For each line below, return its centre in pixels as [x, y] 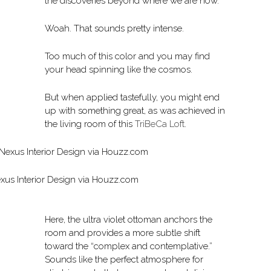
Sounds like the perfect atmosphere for [124, 260]
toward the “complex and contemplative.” [129, 247]
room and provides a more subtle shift [122, 233]
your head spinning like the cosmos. [119, 70]
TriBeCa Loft [160, 124]
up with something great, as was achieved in [135, 111]
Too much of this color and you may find [127, 57]
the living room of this [90, 124]
